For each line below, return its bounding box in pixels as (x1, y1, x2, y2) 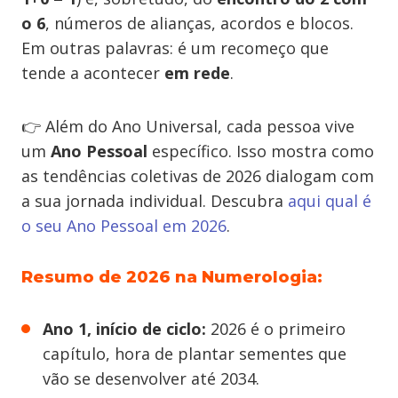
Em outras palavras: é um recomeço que (21, 37, 329, 59)
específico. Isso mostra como (147, 140, 374, 162)
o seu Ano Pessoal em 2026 (21, 215, 227, 236)
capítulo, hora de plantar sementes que (43, 343, 346, 364)
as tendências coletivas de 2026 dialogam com (21, 165, 374, 187)
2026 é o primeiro (206, 318, 346, 339)
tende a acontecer (21, 62, 164, 84)
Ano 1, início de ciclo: (43, 318, 206, 339)
